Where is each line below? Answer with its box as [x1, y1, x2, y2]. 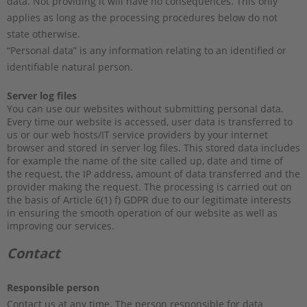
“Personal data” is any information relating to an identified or [7, 43, 286, 57]
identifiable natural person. [7, 60, 133, 73]
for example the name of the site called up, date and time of [7, 153, 283, 167]
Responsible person [7, 280, 99, 294]
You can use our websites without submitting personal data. [7, 101, 286, 115]
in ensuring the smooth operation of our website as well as [7, 206, 278, 219]
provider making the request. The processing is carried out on [7, 180, 292, 193]
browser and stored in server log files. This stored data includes [7, 140, 300, 154]
